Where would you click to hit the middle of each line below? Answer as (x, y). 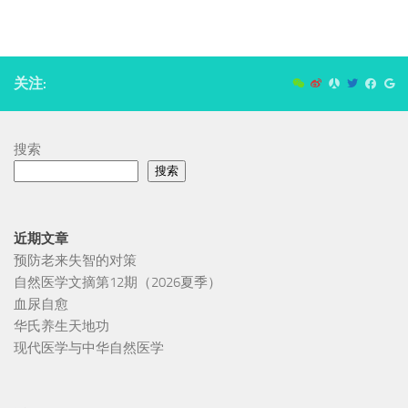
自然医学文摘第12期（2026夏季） (117, 283)
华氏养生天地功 (61, 326)
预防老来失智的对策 (75, 261)
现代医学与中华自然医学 (89, 348)
